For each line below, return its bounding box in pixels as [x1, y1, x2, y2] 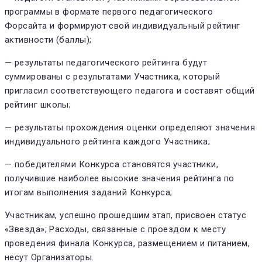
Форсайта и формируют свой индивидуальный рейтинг [5, 20, 240, 31]
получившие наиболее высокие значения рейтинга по [5, 173, 235, 184]
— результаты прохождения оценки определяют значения [5, 122, 255, 133]
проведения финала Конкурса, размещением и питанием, [5, 237, 250, 249]
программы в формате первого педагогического [5, 6, 213, 17]
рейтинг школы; [5, 99, 71, 110]
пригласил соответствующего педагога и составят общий [5, 85, 255, 96]
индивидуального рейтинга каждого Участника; [5, 136, 211, 147]
